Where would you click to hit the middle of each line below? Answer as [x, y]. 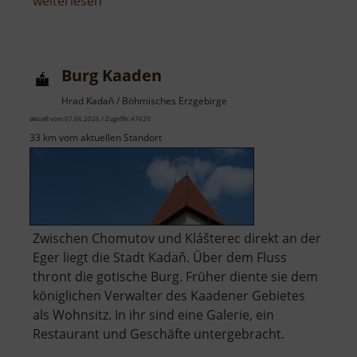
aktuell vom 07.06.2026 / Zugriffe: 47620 [90, 119]
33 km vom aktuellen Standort [96, 138]
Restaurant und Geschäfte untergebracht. [159, 334]
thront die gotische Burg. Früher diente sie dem [175, 277]
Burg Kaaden [112, 76]
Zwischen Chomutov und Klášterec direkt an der [177, 239]
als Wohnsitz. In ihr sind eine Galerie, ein [153, 315]
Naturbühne [138, 20]
